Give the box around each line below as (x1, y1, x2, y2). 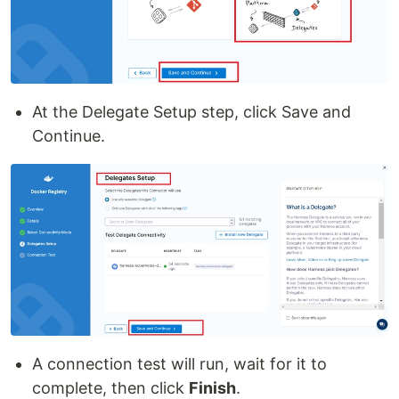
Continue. (32, 126, 105, 145)
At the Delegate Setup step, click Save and (32, 102, 351, 121)
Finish (189, 378, 236, 397)
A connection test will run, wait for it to (32, 354, 327, 373)
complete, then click (32, 378, 189, 397)
